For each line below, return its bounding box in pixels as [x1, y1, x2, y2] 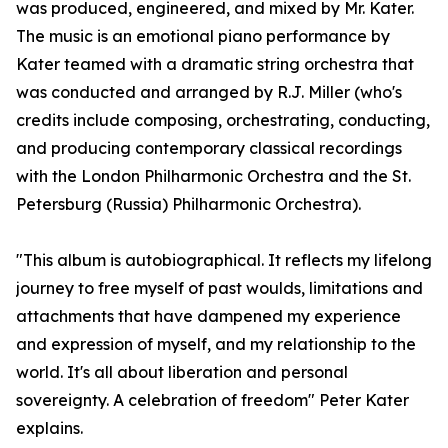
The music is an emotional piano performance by [16, 26, 390, 47]
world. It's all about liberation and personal [16, 362, 348, 383]
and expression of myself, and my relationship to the [16, 334, 416, 355]
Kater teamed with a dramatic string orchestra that [16, 54, 414, 75]
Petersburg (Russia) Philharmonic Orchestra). [16, 194, 361, 215]
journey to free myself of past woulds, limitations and [16, 278, 423, 299]
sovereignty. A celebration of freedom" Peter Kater [16, 390, 409, 411]
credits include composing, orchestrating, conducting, [16, 110, 430, 131]
